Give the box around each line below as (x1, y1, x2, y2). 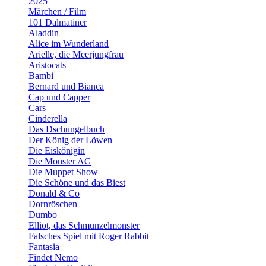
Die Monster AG (28, 156, 91, 166)
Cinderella (28, 113, 67, 123)
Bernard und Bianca (28, 81, 104, 91)
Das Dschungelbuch (28, 124, 104, 134)
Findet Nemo (28, 252, 78, 262)
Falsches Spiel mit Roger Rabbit (28, 231, 149, 241)
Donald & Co (28, 188, 80, 198)
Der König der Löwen (28, 135, 112, 145)
